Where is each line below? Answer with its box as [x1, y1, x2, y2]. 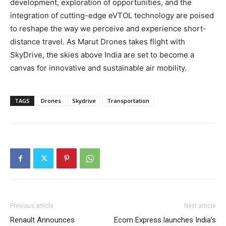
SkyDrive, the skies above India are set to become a [10, 50, 194, 60]
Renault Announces [10, 215, 75, 225]
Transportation [107, 97, 149, 105]
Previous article [10, 202, 53, 210]
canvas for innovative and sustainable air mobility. [10, 63, 187, 73]
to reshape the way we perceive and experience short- [10, 24, 206, 34]
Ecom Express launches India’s [114, 215, 216, 225]
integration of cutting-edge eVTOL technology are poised [10, 11, 214, 21]
